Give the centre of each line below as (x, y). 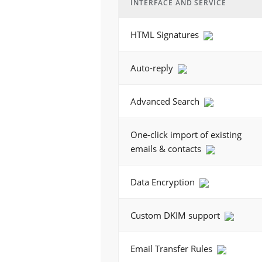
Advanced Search (166, 101)
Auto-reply (153, 68)
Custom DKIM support (176, 215)
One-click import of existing (186, 135)
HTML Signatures (166, 35)
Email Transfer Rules (173, 249)
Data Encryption (164, 182)
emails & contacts (167, 149)
